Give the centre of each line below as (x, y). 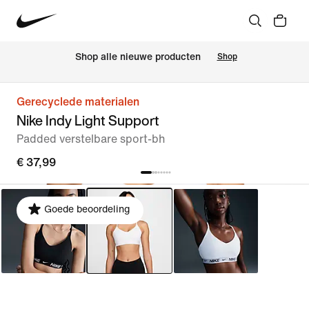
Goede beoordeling (87, 209)
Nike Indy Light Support (88, 120)
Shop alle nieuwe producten (138, 57)
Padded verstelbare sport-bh (91, 139)
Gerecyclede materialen (78, 102)
